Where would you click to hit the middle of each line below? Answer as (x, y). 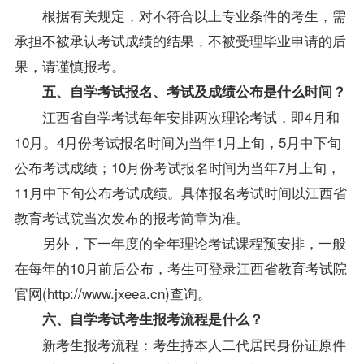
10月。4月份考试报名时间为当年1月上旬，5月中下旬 (178, 141)
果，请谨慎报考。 (69, 65)
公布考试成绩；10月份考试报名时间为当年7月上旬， (177, 167)
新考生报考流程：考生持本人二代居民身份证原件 (194, 344)
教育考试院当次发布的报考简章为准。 (132, 217)
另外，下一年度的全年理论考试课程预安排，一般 (194, 242)
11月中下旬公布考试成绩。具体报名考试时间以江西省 (180, 192)
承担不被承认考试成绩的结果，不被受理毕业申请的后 (180, 40)
